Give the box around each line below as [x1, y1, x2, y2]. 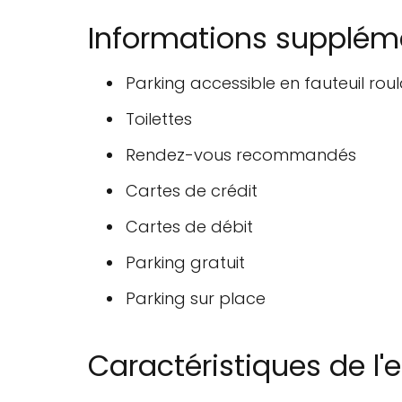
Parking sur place [126, 286, 266, 310]
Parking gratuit [126, 250, 245, 274]
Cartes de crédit [126, 179, 258, 202]
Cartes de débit [126, 214, 253, 238]
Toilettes [126, 107, 192, 130]
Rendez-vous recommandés [126, 143, 356, 166]
